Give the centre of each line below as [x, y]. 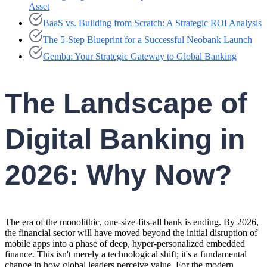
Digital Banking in [125, 139]
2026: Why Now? [118, 175]
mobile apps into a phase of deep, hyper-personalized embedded [125, 243]
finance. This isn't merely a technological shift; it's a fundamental [126, 254]
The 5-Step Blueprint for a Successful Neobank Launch [148, 40]
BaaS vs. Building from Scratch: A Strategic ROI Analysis [152, 23]
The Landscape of [126, 103]
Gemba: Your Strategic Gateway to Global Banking [140, 57]
